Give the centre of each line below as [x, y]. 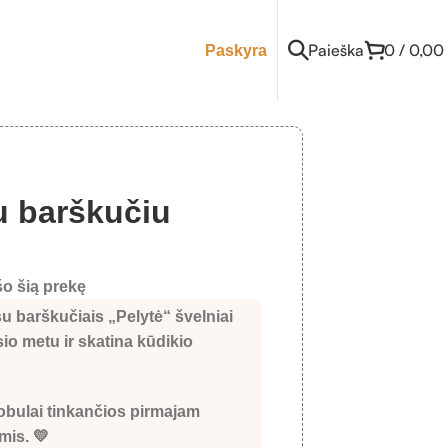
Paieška [336, 50]
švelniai [202, 316]
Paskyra [236, 50]
